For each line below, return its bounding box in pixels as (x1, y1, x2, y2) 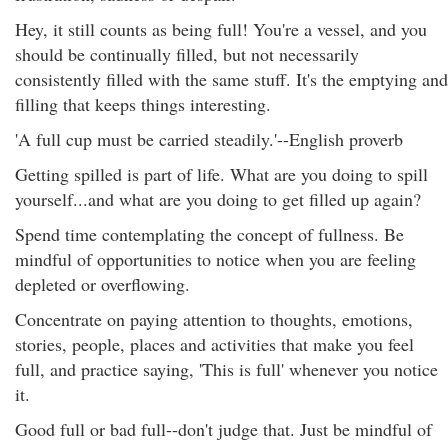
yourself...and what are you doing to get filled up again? (15, 187, 421, 211)
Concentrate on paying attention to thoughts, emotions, (15, 307, 413, 331)
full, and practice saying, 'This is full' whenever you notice (15, 357, 438, 381)
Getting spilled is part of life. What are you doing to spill (15, 162, 428, 186)
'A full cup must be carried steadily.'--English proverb (15, 127, 403, 151)
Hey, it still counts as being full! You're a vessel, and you (15, 17, 427, 41)
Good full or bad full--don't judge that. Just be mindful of (15, 417, 432, 441)
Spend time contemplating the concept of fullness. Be (15, 222, 404, 246)
